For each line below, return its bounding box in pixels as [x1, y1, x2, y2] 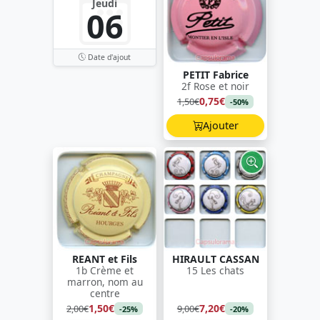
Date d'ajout [86, 52, 131, 63]
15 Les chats [186, 263, 244, 277]
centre [89, 286, 120, 300]
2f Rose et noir [181, 79, 249, 94]
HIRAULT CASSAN [171, 251, 259, 266]
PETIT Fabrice [182, 68, 249, 82]
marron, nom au [66, 274, 143, 289]
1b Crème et [76, 263, 134, 277]
